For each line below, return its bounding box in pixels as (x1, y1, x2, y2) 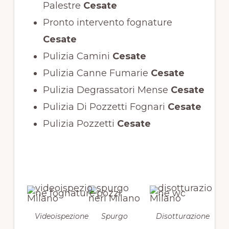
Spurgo (101, 211, 128, 221)
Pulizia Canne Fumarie (42, 67, 148, 79)
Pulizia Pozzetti (42, 118, 114, 130)
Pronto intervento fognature (42, 17, 172, 29)
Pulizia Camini (42, 51, 110, 62)
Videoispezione (35, 211, 89, 221)
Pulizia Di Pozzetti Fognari (42, 101, 165, 113)
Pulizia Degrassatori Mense (42, 84, 168, 96)
